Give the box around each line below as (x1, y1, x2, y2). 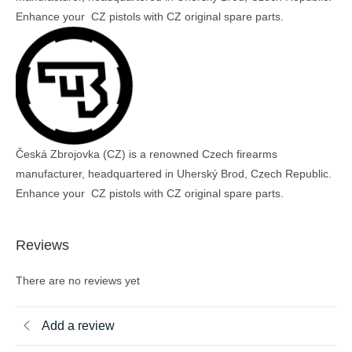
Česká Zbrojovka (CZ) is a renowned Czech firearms (16, 148, 277, 161)
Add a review (42, 319, 115, 333)
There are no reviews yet (16, 274, 140, 288)
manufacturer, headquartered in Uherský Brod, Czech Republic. (16, 167, 332, 181)
